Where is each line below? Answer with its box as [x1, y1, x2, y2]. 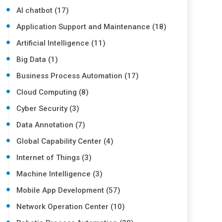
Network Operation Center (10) [16, 202, 125, 211]
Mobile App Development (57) [16, 186, 121, 195]
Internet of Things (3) [16, 153, 92, 162]
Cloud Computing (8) [16, 88, 89, 97]
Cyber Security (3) [16, 104, 80, 113]
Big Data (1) [16, 55, 58, 64]
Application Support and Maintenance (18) [16, 22, 167, 31]
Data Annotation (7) [16, 120, 86, 129]
